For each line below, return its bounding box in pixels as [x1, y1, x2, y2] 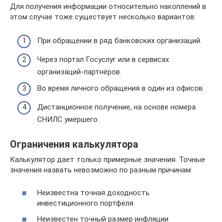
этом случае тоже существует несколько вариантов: [10, 12, 196, 21]
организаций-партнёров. [37, 67, 121, 76]
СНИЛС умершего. [37, 114, 99, 124]
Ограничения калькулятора [10, 138, 138, 150]
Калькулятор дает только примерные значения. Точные [10, 155, 205, 164]
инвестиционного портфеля [37, 199, 133, 208]
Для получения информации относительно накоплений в [10, 1, 206, 11]
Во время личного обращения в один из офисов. [37, 84, 204, 93]
